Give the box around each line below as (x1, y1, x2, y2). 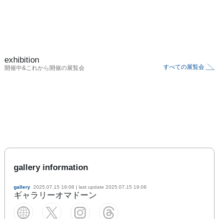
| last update (74, 184, 106, 190)
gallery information (14, 162, 88, 172)
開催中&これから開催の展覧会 (4, 64, 85, 71)
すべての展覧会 (163, 63, 204, 70)
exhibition (4, 55, 39, 65)
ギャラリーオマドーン (14, 190, 97, 200)
